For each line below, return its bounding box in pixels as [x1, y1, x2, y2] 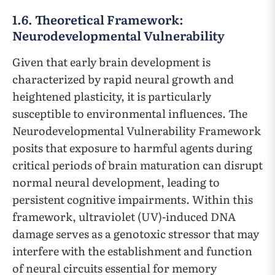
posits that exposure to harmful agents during [12, 139, 252, 157]
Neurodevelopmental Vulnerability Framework [12, 122, 261, 139]
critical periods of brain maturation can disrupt [12, 157, 263, 174]
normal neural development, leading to [12, 174, 220, 191]
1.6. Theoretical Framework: [12, 10, 184, 29]
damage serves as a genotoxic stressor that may [12, 225, 259, 242]
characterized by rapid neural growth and [12, 71, 234, 88]
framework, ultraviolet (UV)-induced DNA [12, 208, 236, 225]
